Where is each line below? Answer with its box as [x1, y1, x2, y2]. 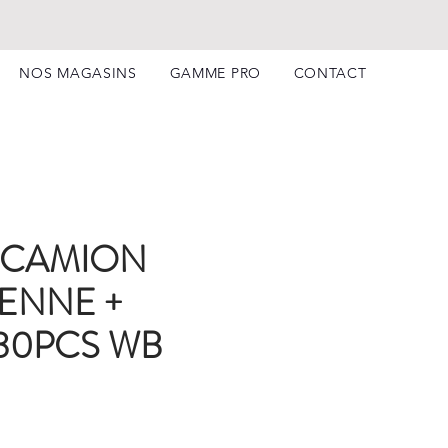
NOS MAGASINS [19, 64, 137, 82]
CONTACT [293, 64, 367, 82]
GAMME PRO [169, 64, 261, 82]
